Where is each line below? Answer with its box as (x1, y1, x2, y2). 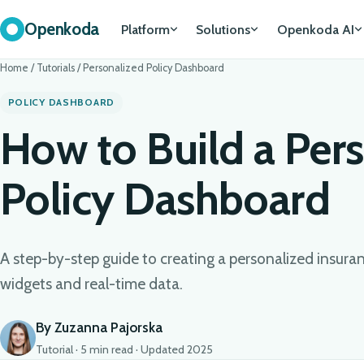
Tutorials (37, 62, 75, 74)
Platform (120, 21, 170, 37)
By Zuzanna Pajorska (36, 319, 162, 336)
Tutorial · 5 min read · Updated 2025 (36, 342, 213, 357)
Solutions (196, 21, 251, 37)
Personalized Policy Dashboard (83, 62, 224, 74)
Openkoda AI (276, 21, 354, 37)
